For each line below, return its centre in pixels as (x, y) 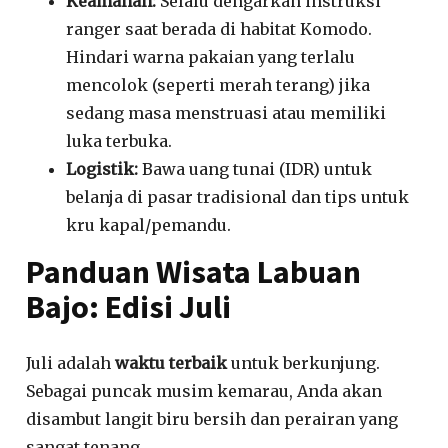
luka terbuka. (119, 141)
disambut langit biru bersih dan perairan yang (212, 419)
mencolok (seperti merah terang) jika (218, 85)
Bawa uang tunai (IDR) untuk (255, 169)
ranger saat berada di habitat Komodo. (219, 29)
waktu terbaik (171, 363)
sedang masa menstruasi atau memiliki (226, 113)
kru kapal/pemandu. (149, 225)
